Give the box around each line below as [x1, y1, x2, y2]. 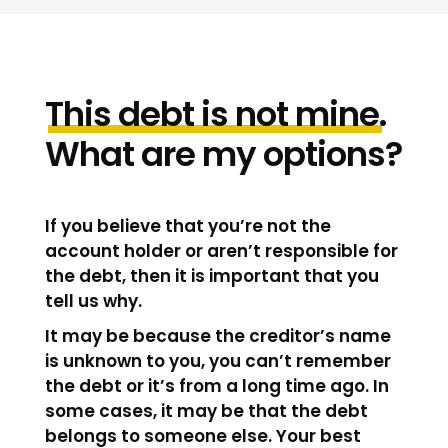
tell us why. [44, 288, 142, 313]
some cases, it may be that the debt [44, 398, 368, 423]
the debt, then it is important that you [44, 263, 379, 288]
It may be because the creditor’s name [44, 323, 391, 348]
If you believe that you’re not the [44, 213, 331, 238]
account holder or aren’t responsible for [44, 238, 398, 263]
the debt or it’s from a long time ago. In [44, 373, 389, 398]
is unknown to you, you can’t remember [44, 348, 391, 373]
